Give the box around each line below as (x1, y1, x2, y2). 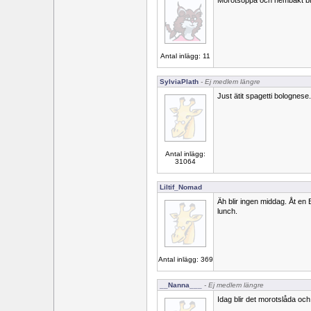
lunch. (217, 207, 237, 215)
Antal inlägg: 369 (158, 255, 213, 263)
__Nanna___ (160, 281, 202, 289)
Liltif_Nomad (160, 183, 202, 191)
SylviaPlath (160, 78, 199, 85)
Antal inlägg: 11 (160, 52, 210, 60)
